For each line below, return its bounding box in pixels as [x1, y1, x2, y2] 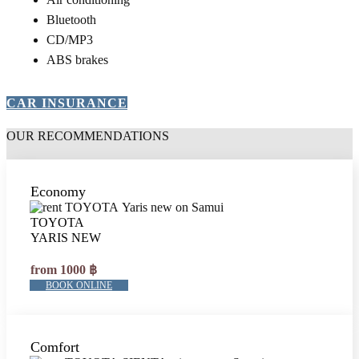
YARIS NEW [30, 231, 101, 244]
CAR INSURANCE [6, 96, 127, 110]
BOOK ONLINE [46, 280, 112, 291]
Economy [30, 184, 86, 200]
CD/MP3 [46, 33, 157, 46]
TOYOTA [30, 216, 87, 229]
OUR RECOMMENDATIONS [6, 129, 169, 143]
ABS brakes [46, 53, 108, 67]
